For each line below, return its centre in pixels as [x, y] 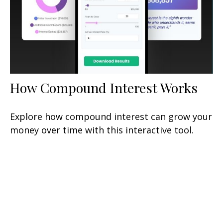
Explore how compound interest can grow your [111, 116]
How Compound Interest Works [104, 87]
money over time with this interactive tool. [102, 130]
